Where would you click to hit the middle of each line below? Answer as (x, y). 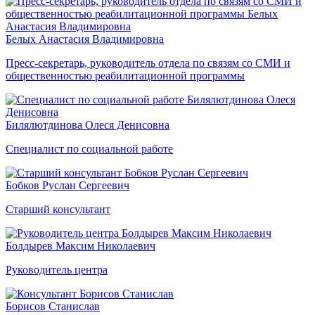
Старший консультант (58, 209)
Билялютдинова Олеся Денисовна (88, 124)
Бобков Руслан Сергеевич (67, 185)
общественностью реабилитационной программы (125, 75)
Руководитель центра (57, 269)
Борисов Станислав (53, 306)
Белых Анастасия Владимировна (85, 39)
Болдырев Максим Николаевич (81, 245)
